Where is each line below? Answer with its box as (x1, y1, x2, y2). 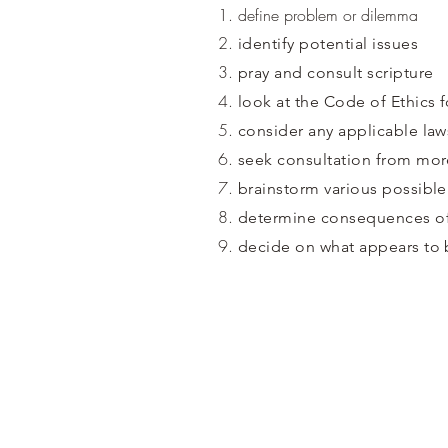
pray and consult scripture (238, 63, 434, 83)
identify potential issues (238, 34, 418, 54)
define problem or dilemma (238, 4, 418, 27)
